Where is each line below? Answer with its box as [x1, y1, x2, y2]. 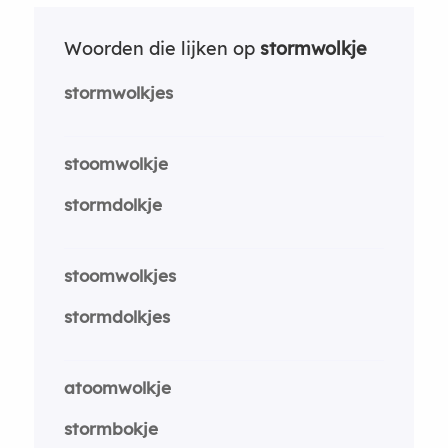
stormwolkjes [63, 81, 173, 103]
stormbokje [63, 417, 158, 439]
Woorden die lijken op [63, 36, 260, 60]
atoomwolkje [63, 377, 171, 398]
